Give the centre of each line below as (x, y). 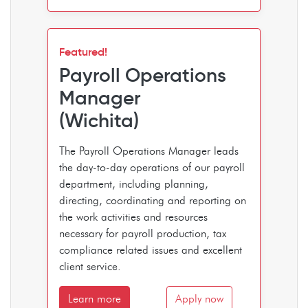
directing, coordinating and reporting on (153, 200)
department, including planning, (134, 184)
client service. (90, 266)
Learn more (95, 298)
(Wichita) (99, 120)
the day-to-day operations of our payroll (152, 167)
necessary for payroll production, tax (143, 233)
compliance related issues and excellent (151, 250)
